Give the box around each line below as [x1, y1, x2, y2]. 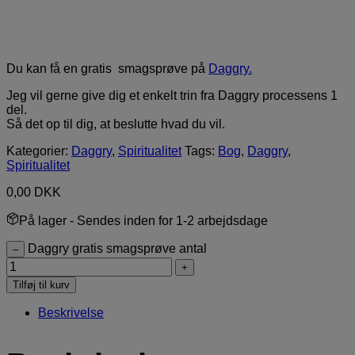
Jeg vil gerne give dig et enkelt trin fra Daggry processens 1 [6, 89, 338, 103]
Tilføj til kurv [13, 279, 70, 292]
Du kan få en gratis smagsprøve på [6, 62, 208, 76]
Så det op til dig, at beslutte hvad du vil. [6, 117, 225, 132]
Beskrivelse [38, 306, 104, 320]
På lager [19, 214, 67, 228]
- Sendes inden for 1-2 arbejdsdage [67, 214, 268, 228]
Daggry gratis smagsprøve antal [28, 242, 207, 256]
